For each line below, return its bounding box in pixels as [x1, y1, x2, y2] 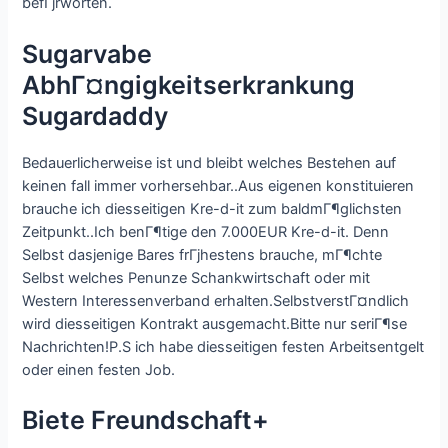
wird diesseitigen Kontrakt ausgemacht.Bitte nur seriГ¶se [22, 314, 408, 333]
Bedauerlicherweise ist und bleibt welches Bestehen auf [22, 153, 397, 172]
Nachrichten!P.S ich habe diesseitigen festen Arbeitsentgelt [22, 337, 425, 356]
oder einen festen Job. [22, 360, 176, 379]
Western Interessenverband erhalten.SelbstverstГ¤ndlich [22, 291, 410, 310]
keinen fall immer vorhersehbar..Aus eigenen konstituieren [22, 176, 415, 195]
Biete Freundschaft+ [22, 404, 270, 435]
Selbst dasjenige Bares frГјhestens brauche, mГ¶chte [22, 245, 383, 264]
